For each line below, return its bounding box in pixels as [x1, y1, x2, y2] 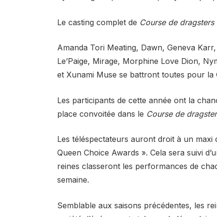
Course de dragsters [139, 17, 214, 27]
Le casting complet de [57, 17, 139, 27]
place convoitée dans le [57, 108, 146, 119]
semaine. [57, 175, 89, 185]
